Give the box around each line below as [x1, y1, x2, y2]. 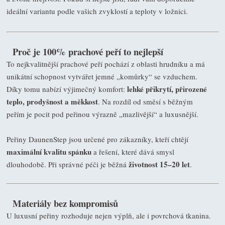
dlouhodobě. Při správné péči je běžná [6, 159, 129, 170]
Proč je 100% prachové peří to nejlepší [13, 45, 163, 59]
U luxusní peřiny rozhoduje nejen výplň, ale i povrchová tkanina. [6, 210, 211, 221]
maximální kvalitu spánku [6, 146, 91, 158]
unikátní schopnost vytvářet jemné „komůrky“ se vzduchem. [6, 71, 197, 82]
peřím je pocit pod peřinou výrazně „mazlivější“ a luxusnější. [6, 109, 198, 120]
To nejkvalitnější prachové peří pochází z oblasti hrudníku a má [6, 59, 205, 69]
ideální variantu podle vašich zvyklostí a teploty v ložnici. [6, 6, 188, 17]
